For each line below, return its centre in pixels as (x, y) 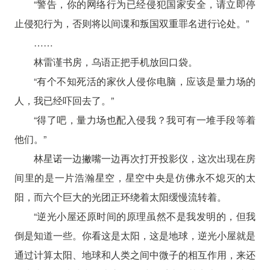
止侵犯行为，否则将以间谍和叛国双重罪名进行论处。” (131, 23)
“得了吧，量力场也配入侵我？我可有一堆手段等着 (145, 119)
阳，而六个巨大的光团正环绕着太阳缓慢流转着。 (120, 196)
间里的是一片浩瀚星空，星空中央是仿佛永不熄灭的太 (135, 177)
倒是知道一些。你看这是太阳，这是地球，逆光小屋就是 (135, 235)
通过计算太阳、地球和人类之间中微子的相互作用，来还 (135, 254)
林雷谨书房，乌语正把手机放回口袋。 (115, 61)
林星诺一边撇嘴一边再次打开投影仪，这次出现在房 (145, 158)
